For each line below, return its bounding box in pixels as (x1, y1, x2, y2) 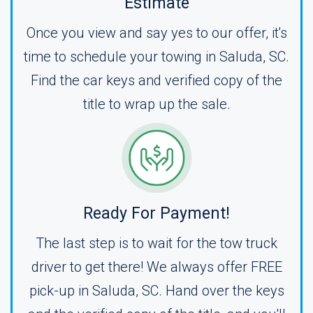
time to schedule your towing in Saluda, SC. (24, 48, 289, 65)
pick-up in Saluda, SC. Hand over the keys (29, 282, 284, 299)
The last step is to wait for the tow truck (36, 235, 277, 252)
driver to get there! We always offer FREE (31, 259, 282, 275)
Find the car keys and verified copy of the (31, 72, 282, 89)
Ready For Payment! (83, 204, 230, 223)
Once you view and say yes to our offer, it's (26, 24, 287, 41)
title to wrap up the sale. (82, 96, 231, 112)
